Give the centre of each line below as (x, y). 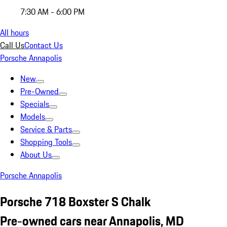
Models (33, 117)
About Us (36, 155)
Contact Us (44, 45)
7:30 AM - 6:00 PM (52, 12)
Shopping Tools (46, 142)
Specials (35, 104)
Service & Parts (46, 129)
